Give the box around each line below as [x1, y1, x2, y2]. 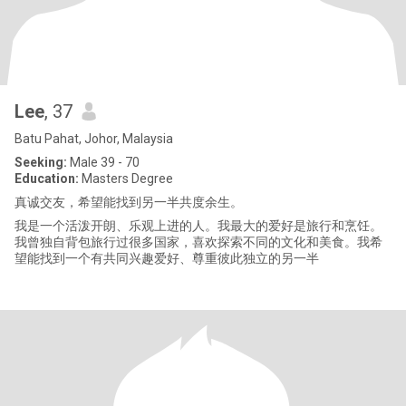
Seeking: [14, 155, 67, 169]
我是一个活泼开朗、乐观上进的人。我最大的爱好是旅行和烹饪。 [14, 218, 382, 233]
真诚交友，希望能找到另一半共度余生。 [14, 195, 243, 209]
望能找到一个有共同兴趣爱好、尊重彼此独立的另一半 [14, 251, 319, 266]
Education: [14, 171, 79, 186]
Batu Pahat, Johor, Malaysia [14, 131, 173, 146]
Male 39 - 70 [67, 155, 140, 169]
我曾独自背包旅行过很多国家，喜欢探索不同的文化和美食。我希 [14, 235, 382, 249]
